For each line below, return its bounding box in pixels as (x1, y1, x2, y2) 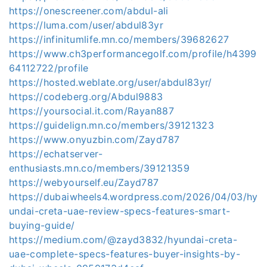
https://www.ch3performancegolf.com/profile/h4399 (9, 48, 257, 60)
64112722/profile (9, 62, 89, 74)
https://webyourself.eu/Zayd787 (9, 176, 159, 188)
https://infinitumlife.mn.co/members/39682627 (9, 33, 229, 45)
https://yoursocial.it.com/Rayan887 (9, 105, 174, 117)
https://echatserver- (9, 148, 103, 160)
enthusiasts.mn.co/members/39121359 (9, 162, 190, 174)
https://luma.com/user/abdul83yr (9, 19, 163, 31)
